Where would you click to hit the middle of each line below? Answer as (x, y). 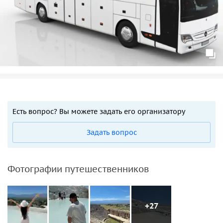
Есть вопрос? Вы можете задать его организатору (99, 111)
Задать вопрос (111, 132)
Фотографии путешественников (78, 169)
